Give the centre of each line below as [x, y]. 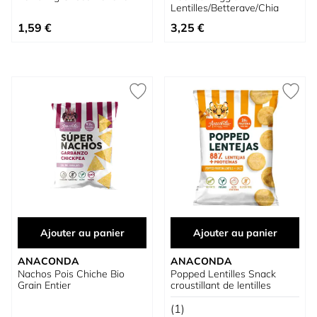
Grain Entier [44, 285]
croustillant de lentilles [221, 285]
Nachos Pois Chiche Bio [71, 274]
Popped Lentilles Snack [223, 274]
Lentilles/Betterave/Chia [225, 8]
